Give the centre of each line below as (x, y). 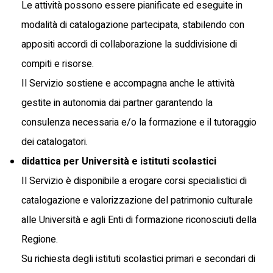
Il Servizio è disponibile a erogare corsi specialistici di (134, 181)
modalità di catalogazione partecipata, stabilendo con (133, 25)
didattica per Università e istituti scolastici (119, 161)
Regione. (40, 239)
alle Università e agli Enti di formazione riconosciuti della (139, 220)
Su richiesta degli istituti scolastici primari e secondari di (138, 259)
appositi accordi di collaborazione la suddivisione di (129, 44)
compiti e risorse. (58, 64)
